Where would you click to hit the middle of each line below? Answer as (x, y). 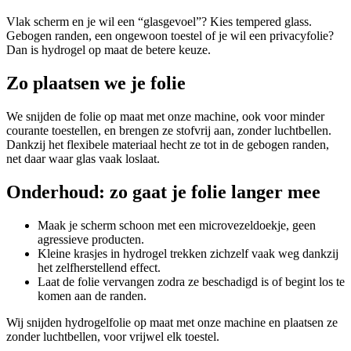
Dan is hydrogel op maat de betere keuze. (109, 49)
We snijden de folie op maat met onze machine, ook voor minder (165, 116)
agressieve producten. (91, 239)
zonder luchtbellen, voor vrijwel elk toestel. (113, 336)
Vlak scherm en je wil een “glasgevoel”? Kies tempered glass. (159, 21)
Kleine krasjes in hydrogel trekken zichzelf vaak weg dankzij (188, 253)
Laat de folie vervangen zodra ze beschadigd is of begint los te (191, 281)
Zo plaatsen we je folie (96, 83)
